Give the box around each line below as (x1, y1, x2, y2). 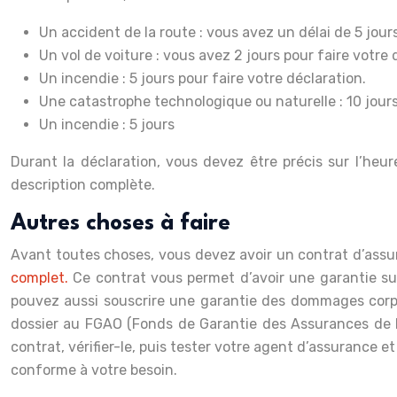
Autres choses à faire (11, 212, 230, 235)
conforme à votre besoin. (11, 361, 177, 378)
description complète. (11, 175, 155, 193)
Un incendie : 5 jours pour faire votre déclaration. (39, 69, 366, 87)
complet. (11, 269, 68, 286)
